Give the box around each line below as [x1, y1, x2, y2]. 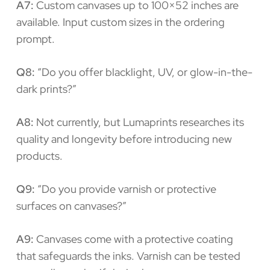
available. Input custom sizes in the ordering [16, 14, 225, 29]
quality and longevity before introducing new [16, 131, 232, 146]
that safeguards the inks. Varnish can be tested [16, 248, 240, 263]
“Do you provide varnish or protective [34, 181, 216, 196]
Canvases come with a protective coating [33, 231, 233, 246]
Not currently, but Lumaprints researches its [33, 115, 244, 129]
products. [16, 148, 63, 163]
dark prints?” [16, 81, 77, 96]
